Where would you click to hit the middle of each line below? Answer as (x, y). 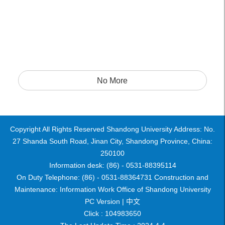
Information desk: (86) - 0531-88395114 (113, 165)
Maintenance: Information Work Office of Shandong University (113, 189)
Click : (94, 213)
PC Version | (104, 201)
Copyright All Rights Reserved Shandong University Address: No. (113, 129)
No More (113, 81)
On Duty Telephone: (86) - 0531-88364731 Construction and (113, 177)
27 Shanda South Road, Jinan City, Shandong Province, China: (113, 141)
